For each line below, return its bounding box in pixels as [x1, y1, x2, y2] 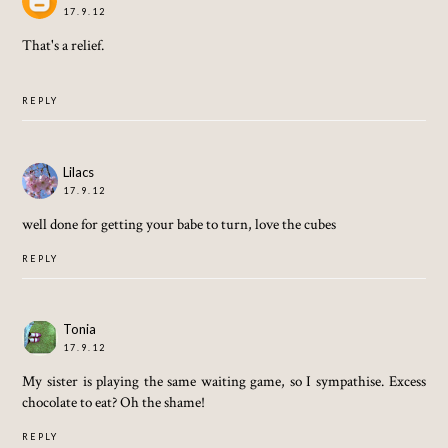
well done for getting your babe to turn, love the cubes [22, 213, 337, 234]
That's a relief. [22, 35, 105, 56]
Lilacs [63, 163, 95, 180]
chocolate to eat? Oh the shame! [22, 392, 206, 413]
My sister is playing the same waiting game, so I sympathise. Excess [22, 371, 426, 392]
